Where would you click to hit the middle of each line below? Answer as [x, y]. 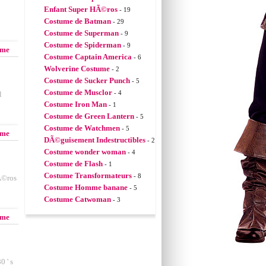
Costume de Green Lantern [89, 116]
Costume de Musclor [78, 92]
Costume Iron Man [75, 104]
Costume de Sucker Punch [87, 80]
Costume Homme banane [86, 187]
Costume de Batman [77, 21]
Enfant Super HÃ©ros [81, 9]
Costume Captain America [88, 57]
